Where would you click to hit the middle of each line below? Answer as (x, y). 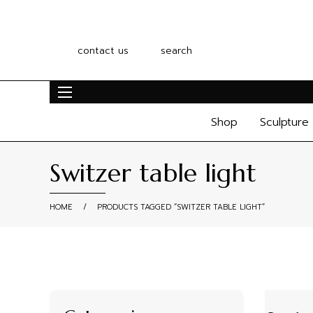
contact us (103, 50)
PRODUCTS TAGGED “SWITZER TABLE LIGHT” (181, 208)
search (176, 50)
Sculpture (284, 122)
